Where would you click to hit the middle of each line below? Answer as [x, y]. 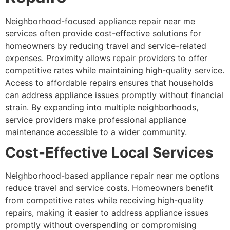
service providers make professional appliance [96, 119]
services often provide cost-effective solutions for [103, 33]
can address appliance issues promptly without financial [114, 95]
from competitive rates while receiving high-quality [104, 200]
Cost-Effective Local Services [109, 152]
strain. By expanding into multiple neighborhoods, [102, 107]
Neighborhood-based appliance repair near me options [112, 175]
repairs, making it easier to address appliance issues [107, 212]
